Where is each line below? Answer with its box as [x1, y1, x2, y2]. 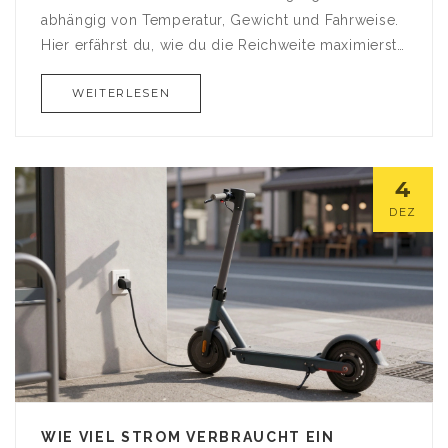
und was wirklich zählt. [41, 61, 203, 78]
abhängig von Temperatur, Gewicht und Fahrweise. [41, 11, 399, 28]
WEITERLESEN [72, 85, 171, 100]
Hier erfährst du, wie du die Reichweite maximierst [41, 36, 397, 53]
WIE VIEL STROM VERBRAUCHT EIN [41, 428, 335, 445]
